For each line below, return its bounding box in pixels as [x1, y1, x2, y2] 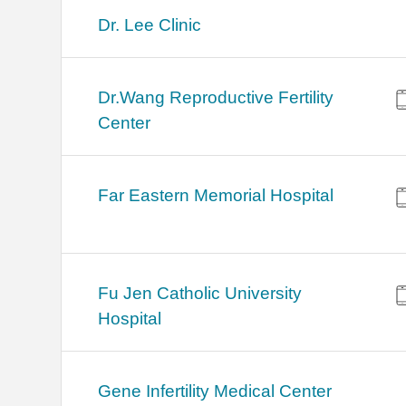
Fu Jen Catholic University [98, 284, 303, 304]
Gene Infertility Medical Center [98, 382, 333, 401]
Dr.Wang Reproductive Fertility [98, 88, 334, 108]
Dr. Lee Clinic [98, 15, 202, 35]
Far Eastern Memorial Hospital [98, 186, 334, 206]
